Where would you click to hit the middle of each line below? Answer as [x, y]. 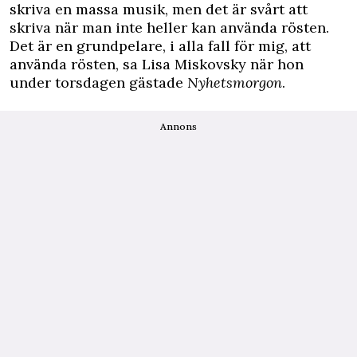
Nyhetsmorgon [235, 82]
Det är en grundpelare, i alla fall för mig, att [160, 46]
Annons [178, 126]
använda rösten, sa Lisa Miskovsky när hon [157, 64]
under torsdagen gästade [98, 82]
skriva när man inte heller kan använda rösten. [169, 27]
